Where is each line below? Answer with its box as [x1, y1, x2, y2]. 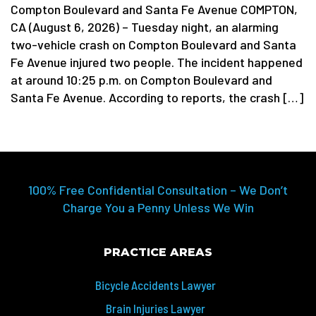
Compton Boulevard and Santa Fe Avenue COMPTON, [11, 1, 298, 17]
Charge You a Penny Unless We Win [62, 200, 254, 215]
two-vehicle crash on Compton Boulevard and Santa [11, 37, 296, 52]
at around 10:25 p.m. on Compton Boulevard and [11, 72, 272, 87]
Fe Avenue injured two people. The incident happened [11, 54, 303, 70]
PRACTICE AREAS [104, 245, 212, 259]
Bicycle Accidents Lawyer [95, 278, 216, 293]
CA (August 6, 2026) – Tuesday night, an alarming [11, 19, 279, 35]
